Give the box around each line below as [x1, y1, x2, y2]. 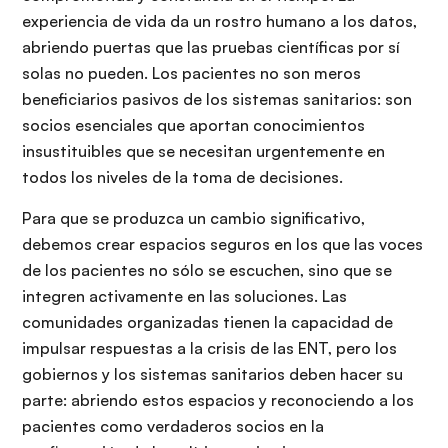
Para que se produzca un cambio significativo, [22, 208, 365, 229]
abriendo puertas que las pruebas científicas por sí [22, 37, 400, 58]
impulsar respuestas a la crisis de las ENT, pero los [22, 338, 397, 359]
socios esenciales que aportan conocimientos [22, 115, 365, 136]
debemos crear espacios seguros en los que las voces [22, 234, 423, 255]
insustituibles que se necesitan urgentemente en [22, 141, 385, 162]
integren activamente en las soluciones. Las [22, 286, 347, 307]
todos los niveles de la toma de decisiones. [22, 167, 343, 188]
